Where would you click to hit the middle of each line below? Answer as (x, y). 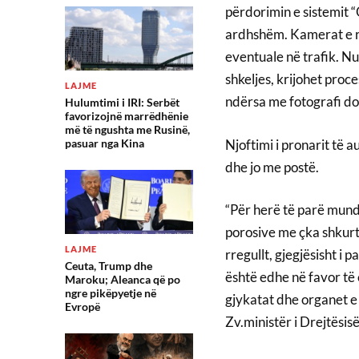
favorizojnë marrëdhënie (126, 116)
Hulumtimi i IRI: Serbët (122, 102)
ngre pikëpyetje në (110, 293)
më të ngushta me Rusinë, (127, 129)
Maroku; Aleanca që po (122, 279)
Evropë (82, 307)
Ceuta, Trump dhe (108, 266)
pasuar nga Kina (104, 143)
